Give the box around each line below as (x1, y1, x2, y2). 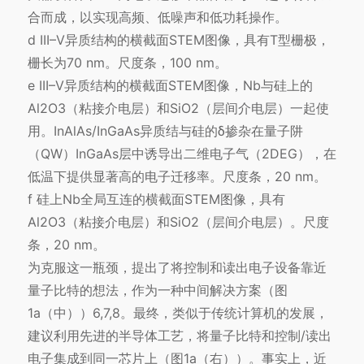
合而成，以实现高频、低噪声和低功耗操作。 (27, 9, 288, 26)
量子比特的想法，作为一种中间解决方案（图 (27, 282, 288, 299)
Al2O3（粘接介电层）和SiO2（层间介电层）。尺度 (27, 214, 329, 231)
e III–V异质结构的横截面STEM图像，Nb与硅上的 (27, 77, 313, 94)
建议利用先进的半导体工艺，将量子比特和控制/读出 (27, 327, 331, 344)
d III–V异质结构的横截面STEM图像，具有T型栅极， (27, 32, 330, 49)
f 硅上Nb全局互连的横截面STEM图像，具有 (27, 191, 285, 208)
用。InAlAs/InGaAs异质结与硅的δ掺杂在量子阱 (27, 123, 303, 140)
